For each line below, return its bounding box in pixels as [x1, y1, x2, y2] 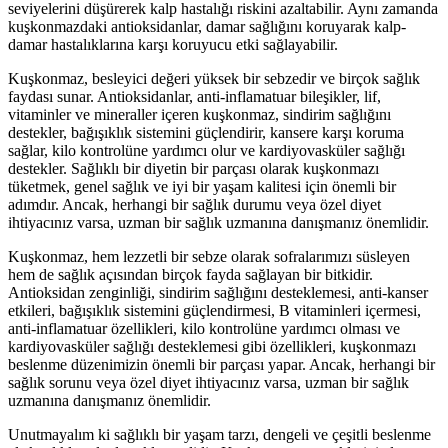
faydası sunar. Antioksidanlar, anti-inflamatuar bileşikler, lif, [8, 87, 381, 105]
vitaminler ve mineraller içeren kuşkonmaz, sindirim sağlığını [8, 105, 391, 123]
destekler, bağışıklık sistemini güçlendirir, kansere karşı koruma [8, 123, 404, 141]
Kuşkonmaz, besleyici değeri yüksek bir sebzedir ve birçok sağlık [8, 69, 420, 87]
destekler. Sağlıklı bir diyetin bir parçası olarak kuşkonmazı [8, 159, 379, 177]
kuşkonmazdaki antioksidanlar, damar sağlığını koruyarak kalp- [8, 17, 406, 35]
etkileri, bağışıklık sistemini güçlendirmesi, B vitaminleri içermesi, [8, 301, 421, 319]
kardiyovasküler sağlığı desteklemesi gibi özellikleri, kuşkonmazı [8, 337, 416, 355]
